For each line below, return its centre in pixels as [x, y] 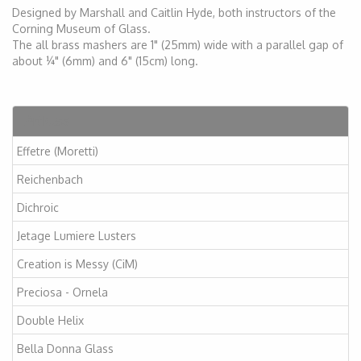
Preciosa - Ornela [62, 292]
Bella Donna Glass [65, 348]
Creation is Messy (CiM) [77, 263]
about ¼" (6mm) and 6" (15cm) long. [105, 61]
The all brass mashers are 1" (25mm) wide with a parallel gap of [178, 45]
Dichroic [38, 207]
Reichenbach [50, 179]
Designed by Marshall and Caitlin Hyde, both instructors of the [174, 12]
